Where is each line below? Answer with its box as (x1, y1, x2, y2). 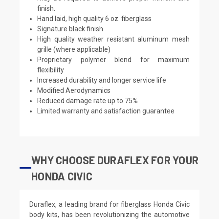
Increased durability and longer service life (37, 76, 167, 84)
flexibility (37, 66, 65, 74)
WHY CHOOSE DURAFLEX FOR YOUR (31, 153, 198, 166)
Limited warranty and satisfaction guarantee (37, 107, 175, 115)
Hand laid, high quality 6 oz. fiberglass (37, 14, 152, 22)
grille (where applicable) (37, 45, 111, 53)
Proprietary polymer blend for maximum (37, 55, 190, 64)
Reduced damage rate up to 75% (37, 96, 138, 105)
